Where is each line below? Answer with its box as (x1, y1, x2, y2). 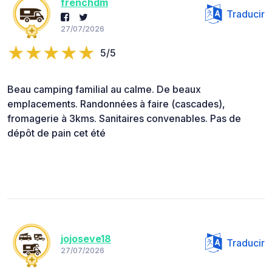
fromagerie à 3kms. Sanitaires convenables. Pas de (7, 112, 241, 125)
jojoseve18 (61, 232, 111, 245)
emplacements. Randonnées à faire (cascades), (7, 98, 225, 110)
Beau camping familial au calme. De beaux (7, 83, 201, 96)
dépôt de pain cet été (7, 127, 106, 140)
